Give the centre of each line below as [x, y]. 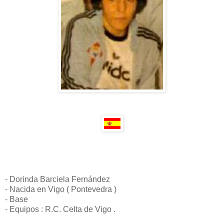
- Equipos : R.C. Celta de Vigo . [60, 209]
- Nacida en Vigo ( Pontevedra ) [61, 189]
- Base [16, 199]
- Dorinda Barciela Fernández [57, 179]
